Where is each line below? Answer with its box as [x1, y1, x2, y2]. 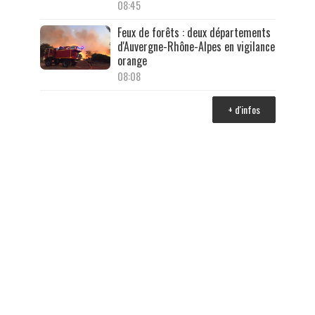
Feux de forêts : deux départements [117, 24, 271, 41]
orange [117, 52, 147, 70]
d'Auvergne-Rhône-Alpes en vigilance [117, 38, 275, 56]
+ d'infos [227, 102, 260, 117]
